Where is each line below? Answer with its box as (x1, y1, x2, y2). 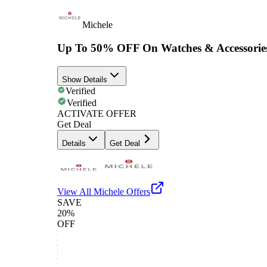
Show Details (62, 74, 107, 84)
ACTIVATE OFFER (57, 108, 136, 119)
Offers (124, 186, 150, 197)
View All (57, 186, 94, 197)
